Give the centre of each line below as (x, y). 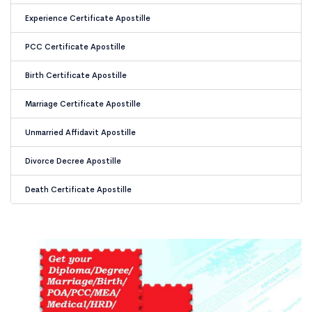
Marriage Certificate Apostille (83, 104)
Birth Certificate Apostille (76, 75)
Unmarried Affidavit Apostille (80, 132)
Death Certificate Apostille (78, 189)
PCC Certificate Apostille (75, 47)
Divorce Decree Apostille (73, 161)
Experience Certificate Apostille (88, 18)
